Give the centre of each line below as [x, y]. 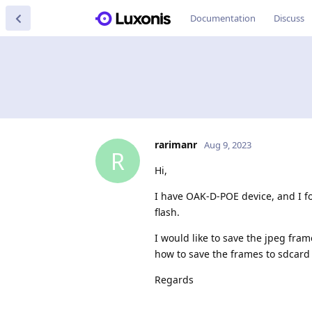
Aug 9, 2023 [228, 145]
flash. [167, 212]
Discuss [289, 18]
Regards [174, 280]
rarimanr [176, 145]
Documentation [223, 18]
